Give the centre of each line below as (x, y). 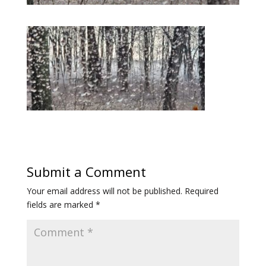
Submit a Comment (86, 171)
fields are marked (61, 204)
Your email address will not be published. (104, 191)
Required (201, 191)
